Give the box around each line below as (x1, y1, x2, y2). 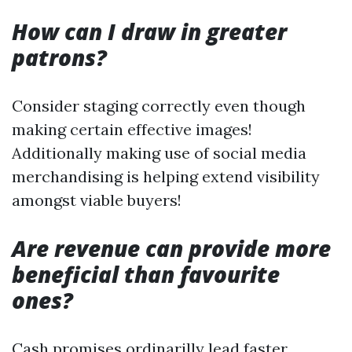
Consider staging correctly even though (12, 96, 306, 115)
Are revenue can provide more (12, 233, 331, 263)
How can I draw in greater (12, 16, 287, 46)
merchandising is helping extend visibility (12, 167, 320, 186)
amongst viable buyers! (12, 190, 181, 210)
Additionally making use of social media (12, 143, 306, 163)
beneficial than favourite (12, 259, 280, 289)
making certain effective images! (12, 119, 252, 139)
